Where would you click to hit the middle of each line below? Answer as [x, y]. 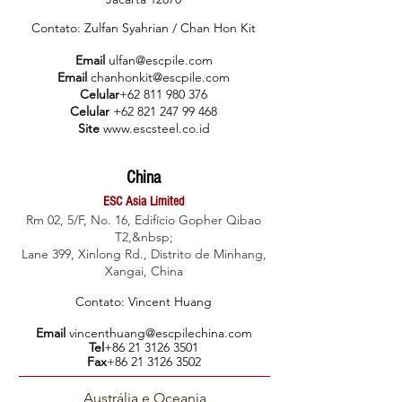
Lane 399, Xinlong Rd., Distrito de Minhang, [144, 254]
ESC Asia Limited [144, 201]
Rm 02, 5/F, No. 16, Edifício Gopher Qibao [144, 220]
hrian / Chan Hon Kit [198, 28]
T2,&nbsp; [144, 237]
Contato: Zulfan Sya [86, 28]
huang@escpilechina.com [180, 333]
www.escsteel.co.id [156, 128]
